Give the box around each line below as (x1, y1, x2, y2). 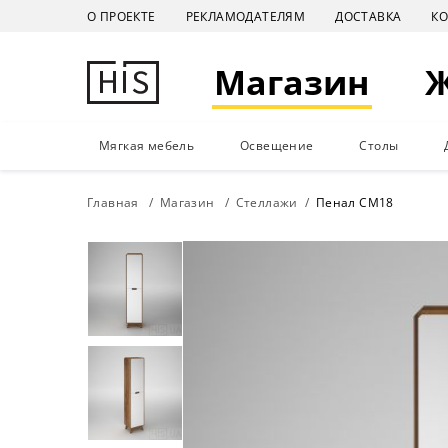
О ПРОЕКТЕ (87, 8, 156, 25)
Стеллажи (235, 194, 298, 211)
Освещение (239, 137, 314, 154)
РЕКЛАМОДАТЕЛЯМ (185, 8, 306, 25)
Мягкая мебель (99, 137, 195, 154)
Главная (87, 194, 139, 211)
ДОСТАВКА (335, 8, 402, 25)
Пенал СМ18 (315, 194, 394, 211)
